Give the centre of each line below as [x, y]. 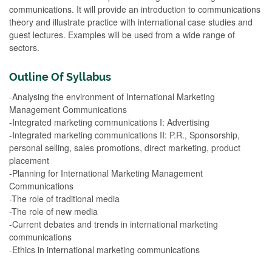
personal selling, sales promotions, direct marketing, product [125, 147]
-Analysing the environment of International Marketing [112, 96]
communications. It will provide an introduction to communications [135, 9]
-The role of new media [53, 211]
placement [29, 160]
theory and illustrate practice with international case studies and [131, 22]
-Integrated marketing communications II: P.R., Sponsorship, [124, 134]
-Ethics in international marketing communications [104, 249]
